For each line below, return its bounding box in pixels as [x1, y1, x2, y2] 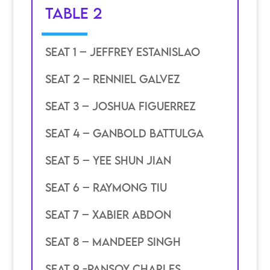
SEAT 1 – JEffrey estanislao [45, 45, 200, 59]
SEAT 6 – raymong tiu [45, 181, 167, 195]
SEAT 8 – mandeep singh [45, 235, 181, 249]
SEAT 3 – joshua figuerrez [45, 99, 196, 113]
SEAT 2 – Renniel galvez [45, 72, 180, 86]
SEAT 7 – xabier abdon [45, 208, 171, 222]
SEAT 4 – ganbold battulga [45, 127, 204, 140]
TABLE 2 [45, 4, 102, 23]
